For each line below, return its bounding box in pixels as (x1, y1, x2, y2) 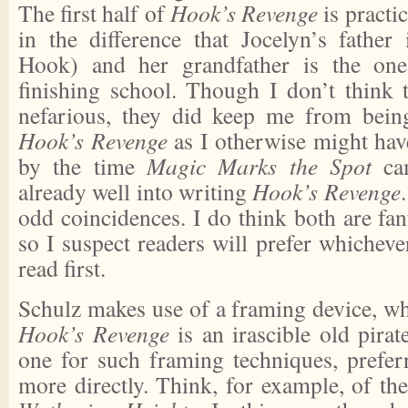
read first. (18, 252, 106, 283)
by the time (18, 150, 147, 181)
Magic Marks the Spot (146, 150, 372, 181)
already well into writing (18, 176, 253, 207)
